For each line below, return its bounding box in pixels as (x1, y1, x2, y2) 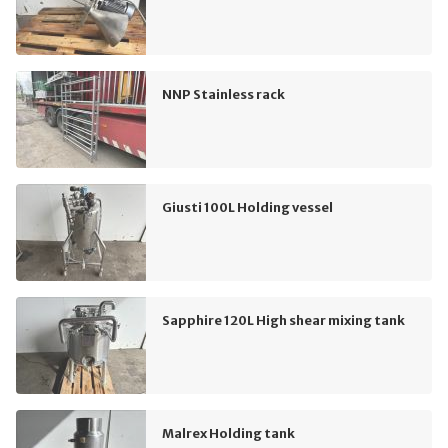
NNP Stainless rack (162, 85, 285, 102)
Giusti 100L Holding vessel (162, 198, 333, 215)
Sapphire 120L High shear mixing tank (162, 311, 405, 328)
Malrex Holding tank (162, 424, 295, 441)
